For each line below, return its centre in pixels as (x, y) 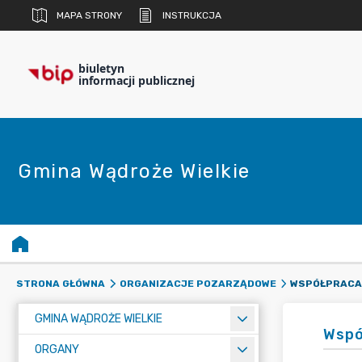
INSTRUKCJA (192, 15)
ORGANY (57, 349)
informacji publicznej (137, 80)
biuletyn (101, 68)
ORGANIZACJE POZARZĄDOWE (198, 284)
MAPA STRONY (89, 15)
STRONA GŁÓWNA (61, 284)
